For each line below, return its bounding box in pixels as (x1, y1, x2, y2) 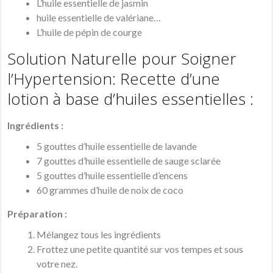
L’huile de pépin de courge (37, 26, 143, 38)
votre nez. (37, 258, 78, 270)
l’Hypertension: (7, 68, 121, 90)
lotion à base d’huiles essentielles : (7, 88, 254, 110)
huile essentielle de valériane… (37, 12, 161, 24)
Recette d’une (120, 68, 221, 90)
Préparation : (7, 208, 68, 220)
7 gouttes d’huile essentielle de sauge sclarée (37, 155, 221, 167)
